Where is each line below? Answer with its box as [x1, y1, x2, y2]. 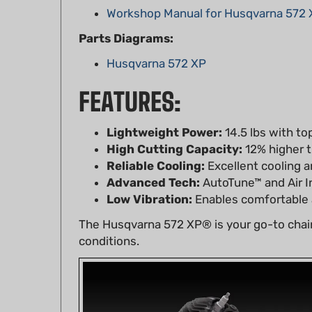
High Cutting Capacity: [107, 122, 242, 136]
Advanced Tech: [107, 155, 200, 170]
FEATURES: [79, 67, 181, 97]
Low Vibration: [107, 172, 192, 187]
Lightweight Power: [107, 105, 222, 120]
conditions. [79, 214, 139, 228]
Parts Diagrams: [79, 11, 173, 26]
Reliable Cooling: [107, 139, 205, 153]
